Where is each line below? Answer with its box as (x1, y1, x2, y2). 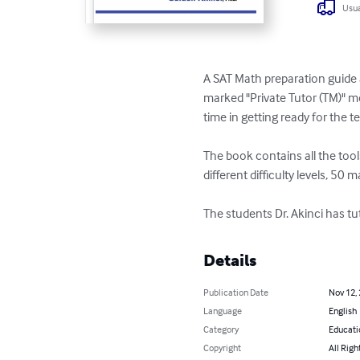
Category (203, 323, 239, 336)
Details (203, 251, 257, 271)
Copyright (203, 342, 242, 354)
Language (203, 305, 243, 317)
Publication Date (203, 286, 269, 299)
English (328, 305, 357, 317)
